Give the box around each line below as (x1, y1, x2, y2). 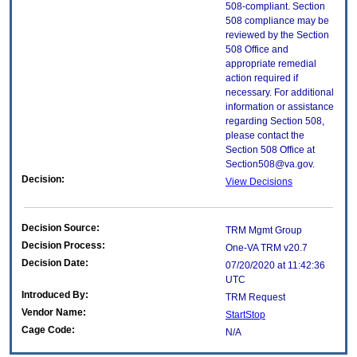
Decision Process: (22, 240, 105, 252)
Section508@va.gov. (226, 159, 315, 171)
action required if (226, 73, 298, 84)
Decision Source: (22, 222, 100, 234)
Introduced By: (22, 289, 88, 301)
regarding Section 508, (226, 116, 324, 127)
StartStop (226, 309, 265, 321)
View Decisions (226, 176, 292, 188)
